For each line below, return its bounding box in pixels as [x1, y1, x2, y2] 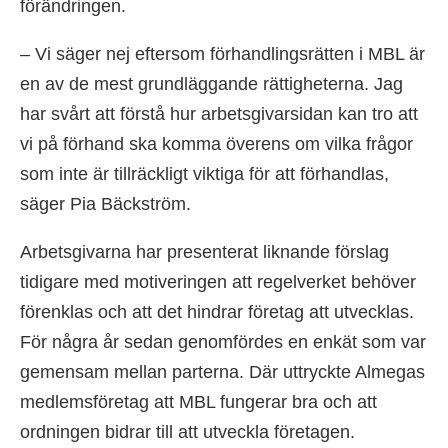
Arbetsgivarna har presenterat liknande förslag [20, 241, 389, 262]
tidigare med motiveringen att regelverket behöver [20, 271, 416, 292]
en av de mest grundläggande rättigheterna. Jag [20, 73, 403, 94]
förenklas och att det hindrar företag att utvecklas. [20, 301, 414, 322]
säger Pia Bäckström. [20, 193, 191, 214]
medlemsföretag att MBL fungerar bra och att [20, 391, 377, 412]
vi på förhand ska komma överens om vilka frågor [20, 133, 413, 154]
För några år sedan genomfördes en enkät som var [20, 331, 426, 352]
